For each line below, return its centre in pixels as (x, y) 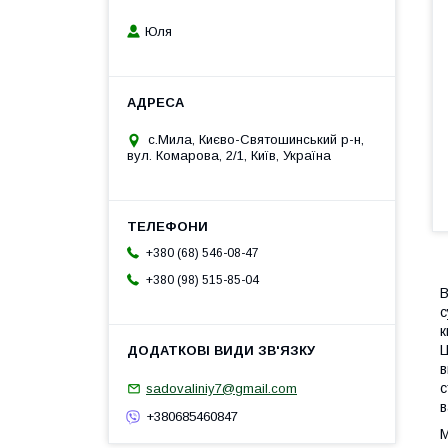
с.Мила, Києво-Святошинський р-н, (256, 140)
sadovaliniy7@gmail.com (221, 388)
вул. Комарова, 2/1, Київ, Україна (229, 156)
